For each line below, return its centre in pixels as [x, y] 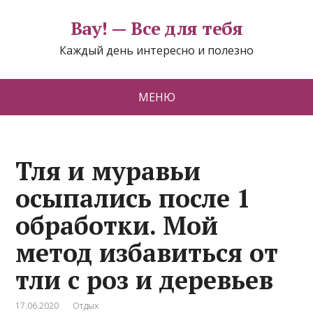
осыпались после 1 [133, 198]
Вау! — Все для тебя [156, 28]
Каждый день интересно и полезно [156, 50]
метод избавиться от [147, 253]
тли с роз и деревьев [145, 280]
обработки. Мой [117, 225]
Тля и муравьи [108, 171]
